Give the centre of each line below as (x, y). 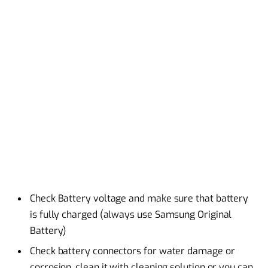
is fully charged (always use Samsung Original (131, 214)
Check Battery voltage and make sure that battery (139, 198)
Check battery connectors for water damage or (133, 251)
